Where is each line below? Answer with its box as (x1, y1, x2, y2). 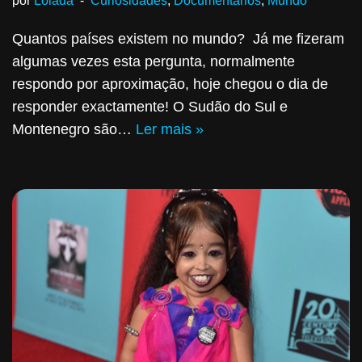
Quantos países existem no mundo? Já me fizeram (12, 31, 344, 48)
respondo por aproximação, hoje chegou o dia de (12, 76, 328, 93)
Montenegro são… (12, 121, 136, 138)
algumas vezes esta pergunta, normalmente (12, 53, 295, 70)
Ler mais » (136, 121, 204, 138)
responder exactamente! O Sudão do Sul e (12, 99, 288, 116)
